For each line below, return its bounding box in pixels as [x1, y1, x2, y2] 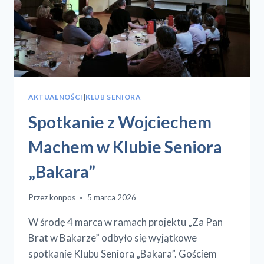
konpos [49, 193, 76, 203]
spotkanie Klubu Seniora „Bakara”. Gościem [28, 247, 217, 260]
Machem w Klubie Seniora [28, 136, 222, 157]
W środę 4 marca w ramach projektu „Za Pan [28, 216, 223, 229]
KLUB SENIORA [85, 92, 141, 101]
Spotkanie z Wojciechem [28, 111, 212, 132]
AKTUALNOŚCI [28, 92, 83, 101]
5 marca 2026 [87, 193, 137, 203]
